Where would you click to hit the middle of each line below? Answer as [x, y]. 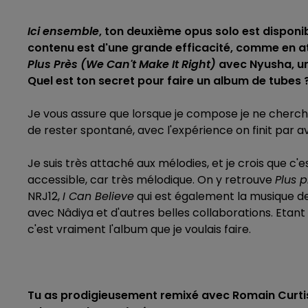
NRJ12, [45, 196]
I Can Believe [98, 196]
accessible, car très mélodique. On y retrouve [151, 180]
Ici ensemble [63, 31]
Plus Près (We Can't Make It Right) [122, 64]
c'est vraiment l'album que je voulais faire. [139, 229]
